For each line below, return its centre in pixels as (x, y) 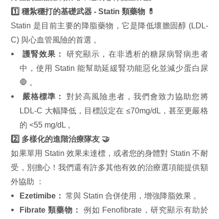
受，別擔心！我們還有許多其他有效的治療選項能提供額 (109, 167)
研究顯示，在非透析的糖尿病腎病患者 (136, 54)
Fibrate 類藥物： (50, 209)
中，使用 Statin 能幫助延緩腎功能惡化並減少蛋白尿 (114, 68)
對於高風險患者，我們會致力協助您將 (136, 96)
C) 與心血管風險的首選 (52, 39)
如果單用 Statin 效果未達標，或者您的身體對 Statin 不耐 (109, 153)
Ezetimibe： (42, 195)
